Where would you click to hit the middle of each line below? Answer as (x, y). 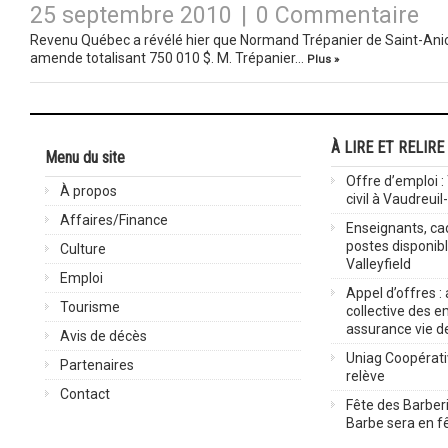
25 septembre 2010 (131, 15)
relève (366, 376)
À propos (88, 191)
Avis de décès (103, 336)
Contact (85, 394)
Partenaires (97, 365)
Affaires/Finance (114, 220)
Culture (83, 249)
